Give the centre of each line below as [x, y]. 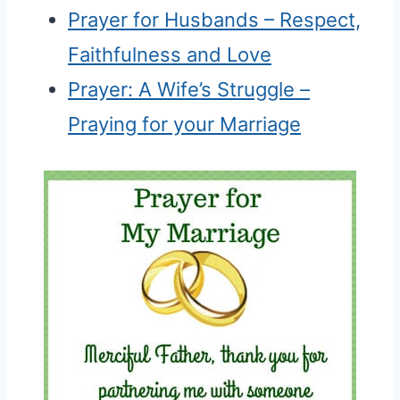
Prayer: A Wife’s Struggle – [189, 90]
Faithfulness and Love [170, 55]
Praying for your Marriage [184, 125]
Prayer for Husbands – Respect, [214, 20]
